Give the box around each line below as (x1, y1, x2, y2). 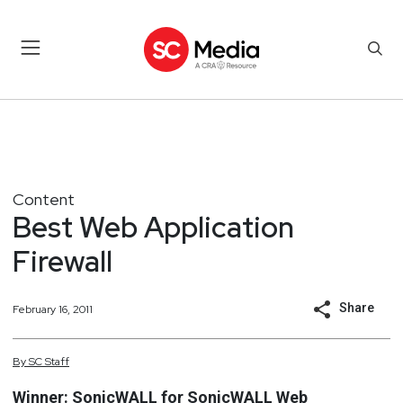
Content (13, 188, 75, 210)
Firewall (13, 241, 112, 281)
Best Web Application (13, 207, 294, 246)
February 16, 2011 (13, 301, 93, 317)
